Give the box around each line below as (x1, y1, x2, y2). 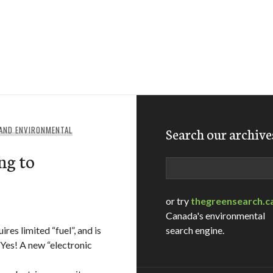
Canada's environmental (166, 210, 265, 221)
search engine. (166, 224, 224, 236)
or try (166, 195, 191, 207)
